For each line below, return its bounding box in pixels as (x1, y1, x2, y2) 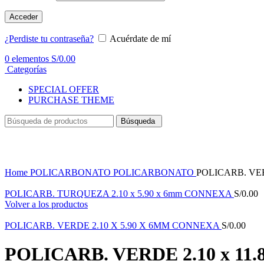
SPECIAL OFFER (28, 84, 99, 94)
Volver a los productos (5, 199, 88, 209)
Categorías (7, 64, 47, 74)
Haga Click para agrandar (5, 156, 100, 167)
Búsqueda (121, 116, 157, 126)
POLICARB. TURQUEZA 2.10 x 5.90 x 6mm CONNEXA (5, 188, 234, 199)
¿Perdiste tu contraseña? (5, 33, 94, 44)
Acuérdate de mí (110, 33, 171, 44)
